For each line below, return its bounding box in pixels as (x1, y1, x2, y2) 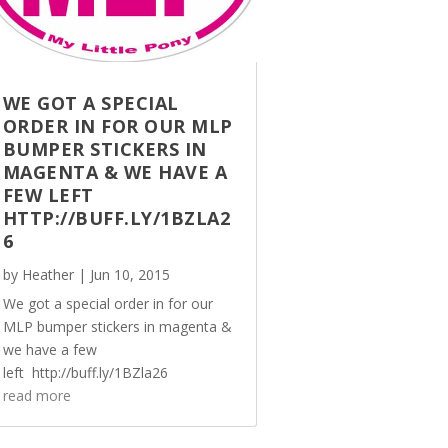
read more (2, 385, 71, 405)
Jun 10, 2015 (89, 264, 170, 284)
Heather (21, 264, 74, 284)
